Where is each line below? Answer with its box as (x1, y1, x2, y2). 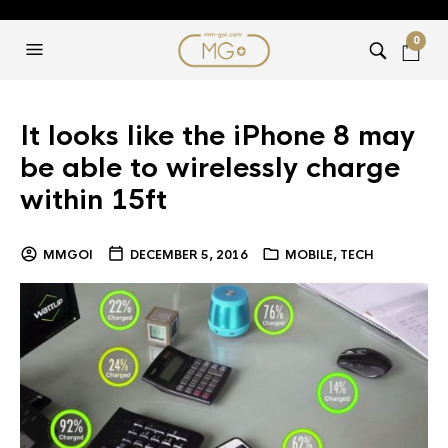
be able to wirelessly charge (20, 151, 400, 185)
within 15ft (20, 183, 167, 217)
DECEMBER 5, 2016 (130, 247, 248, 263)
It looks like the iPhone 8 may (20, 119, 415, 153)
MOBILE (285, 247, 333, 263)
